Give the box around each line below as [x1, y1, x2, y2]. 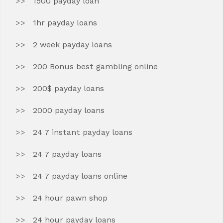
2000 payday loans [33, 106, 105, 115]
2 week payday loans [33, 40, 112, 49]
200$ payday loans [33, 84, 104, 93]
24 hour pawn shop [33, 193, 108, 203]
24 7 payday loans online [33, 171, 127, 181]
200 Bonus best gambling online [33, 62, 158, 71]
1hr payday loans [33, 18, 97, 27]
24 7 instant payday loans [33, 127, 132, 137]
